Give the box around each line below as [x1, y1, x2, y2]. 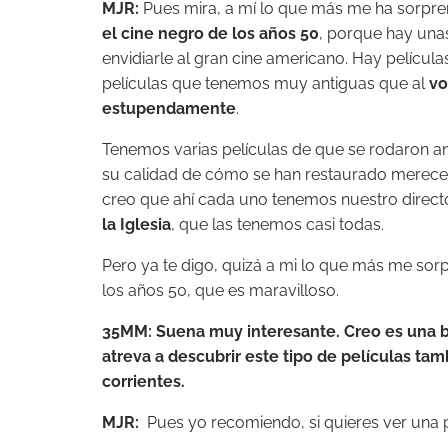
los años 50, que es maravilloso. [102, 280, 339, 300]
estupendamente [102, 98, 236, 118]
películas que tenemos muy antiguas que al [102, 73, 429, 93]
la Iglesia [102, 214, 171, 234]
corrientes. [102, 371, 185, 391]
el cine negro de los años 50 [102, 23, 319, 43]
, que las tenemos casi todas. [171, 214, 384, 234]
